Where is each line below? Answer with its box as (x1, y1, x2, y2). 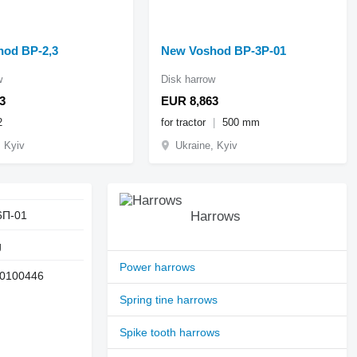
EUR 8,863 (161, 93, 219, 108)
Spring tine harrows (120, 292, 218, 306)
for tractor (161, 116, 210, 128)
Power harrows (120, 260, 196, 273)
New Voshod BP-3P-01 (161, 43, 287, 57)
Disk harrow (161, 73, 216, 85)
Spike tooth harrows (120, 325, 221, 339)
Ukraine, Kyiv (175, 139, 238, 151)
